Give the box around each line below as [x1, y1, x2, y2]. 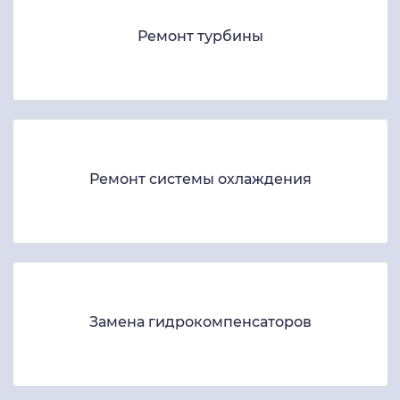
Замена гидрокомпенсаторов [88, 313, 312, 331]
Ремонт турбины [137, 28, 263, 46]
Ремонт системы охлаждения [88, 171, 312, 188]
